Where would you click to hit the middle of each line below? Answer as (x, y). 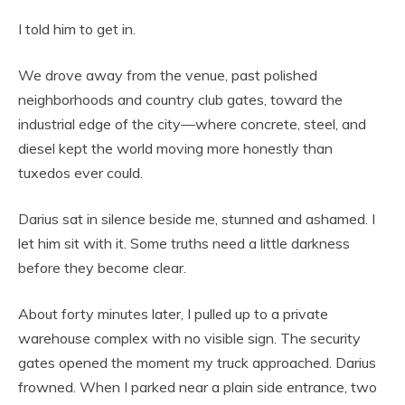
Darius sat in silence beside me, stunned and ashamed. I (197, 219)
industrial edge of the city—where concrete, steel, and (192, 124)
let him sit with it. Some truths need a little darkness (184, 244)
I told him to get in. (77, 29)
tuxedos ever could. (80, 173)
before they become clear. (102, 268)
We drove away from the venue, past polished (168, 75)
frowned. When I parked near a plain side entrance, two (198, 387)
